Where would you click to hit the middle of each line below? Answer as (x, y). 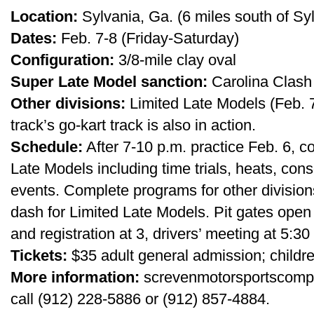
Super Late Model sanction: (109, 82)
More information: (75, 277)
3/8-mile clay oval (175, 60)
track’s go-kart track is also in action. (133, 125)
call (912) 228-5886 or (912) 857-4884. (140, 299)
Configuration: (62, 60)
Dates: (34, 38)
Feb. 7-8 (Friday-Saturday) (148, 38)
